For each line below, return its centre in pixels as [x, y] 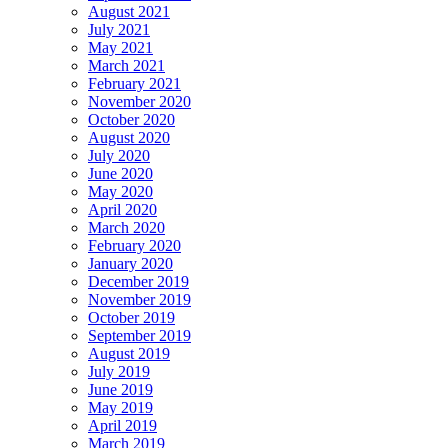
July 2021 [119, 30]
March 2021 [126, 66]
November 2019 [139, 300]
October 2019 [131, 318]
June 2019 [120, 390]
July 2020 [119, 156]
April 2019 [122, 426]
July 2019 [119, 372]
